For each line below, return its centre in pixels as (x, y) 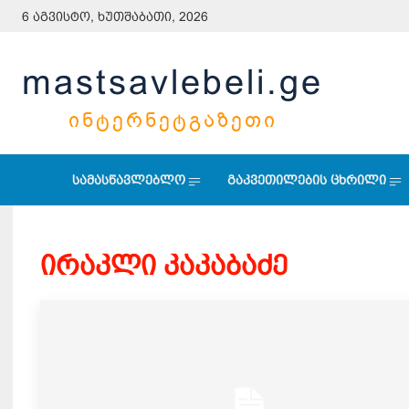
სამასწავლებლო (128, 180)
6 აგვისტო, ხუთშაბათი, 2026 (115, 17)
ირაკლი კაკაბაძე (164, 265)
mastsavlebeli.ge (173, 82)
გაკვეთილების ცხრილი (306, 180)
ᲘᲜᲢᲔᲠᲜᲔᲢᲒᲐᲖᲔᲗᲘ (173, 120)
